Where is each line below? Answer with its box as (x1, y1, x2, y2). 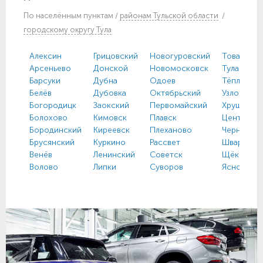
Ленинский (93, 149, 135, 160)
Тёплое (222, 75, 250, 86)
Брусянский (29, 137, 75, 147)
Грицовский (93, 50, 138, 61)
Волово (29, 161, 58, 172)
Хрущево (222, 100, 256, 110)
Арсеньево (29, 63, 71, 73)
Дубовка (93, 87, 126, 98)
